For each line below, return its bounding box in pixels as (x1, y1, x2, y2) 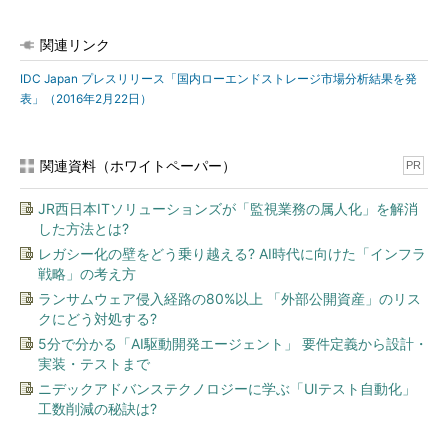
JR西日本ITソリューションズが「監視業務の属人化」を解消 (38, 200, 418, 217)
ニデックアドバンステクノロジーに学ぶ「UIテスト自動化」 (38, 380, 416, 397)
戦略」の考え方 (38, 265, 136, 282)
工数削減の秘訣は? (38, 400, 157, 417)
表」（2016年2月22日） (20, 91, 152, 106)
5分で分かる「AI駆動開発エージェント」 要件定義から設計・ (38, 335, 428, 352)
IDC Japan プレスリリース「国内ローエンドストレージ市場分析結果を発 (20, 71, 417, 86)
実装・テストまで (38, 355, 150, 372)
